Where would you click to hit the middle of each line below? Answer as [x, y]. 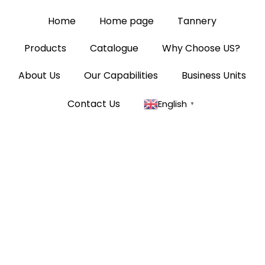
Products [46, 48]
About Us [40, 75]
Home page [127, 21]
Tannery [197, 21]
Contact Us [93, 104]
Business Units [214, 75]
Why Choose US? [201, 48]
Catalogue [114, 48]
